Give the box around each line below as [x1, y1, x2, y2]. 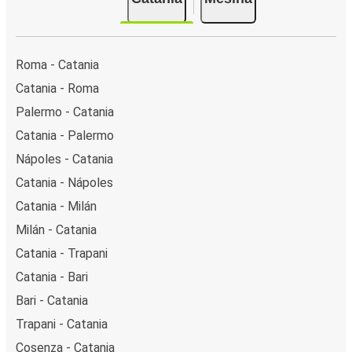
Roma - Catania [16, 57, 99, 72]
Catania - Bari [16, 269, 88, 284]
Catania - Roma [16, 80, 99, 96]
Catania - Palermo [16, 127, 114, 143]
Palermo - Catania [16, 104, 114, 119]
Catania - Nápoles [16, 174, 113, 190]
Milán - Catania [16, 222, 97, 237]
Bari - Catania [16, 292, 88, 308]
